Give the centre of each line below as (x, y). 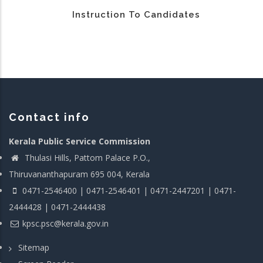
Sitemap (34, 247)
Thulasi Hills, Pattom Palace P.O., (86, 158)
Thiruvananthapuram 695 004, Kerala (79, 174)
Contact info (49, 117)
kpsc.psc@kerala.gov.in (65, 224)
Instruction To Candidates (136, 15)
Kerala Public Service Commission (80, 141)
